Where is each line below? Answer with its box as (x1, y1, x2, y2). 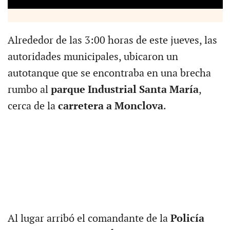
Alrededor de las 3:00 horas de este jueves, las (7, 34, 217, 47)
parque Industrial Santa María (50, 83, 199, 96)
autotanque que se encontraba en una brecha (7, 67, 211, 80)
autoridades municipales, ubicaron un (7, 50, 178, 63)
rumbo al (7, 83, 51, 96)
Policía (170, 212, 204, 225)
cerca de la (7, 100, 58, 112)
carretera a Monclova (57, 100, 163, 112)
